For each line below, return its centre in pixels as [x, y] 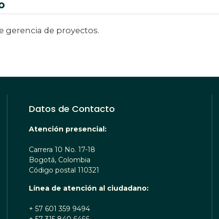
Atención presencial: [67, 129]
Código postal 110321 [64, 170]
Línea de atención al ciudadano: [89, 188]
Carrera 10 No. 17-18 [62, 150]
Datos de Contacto [72, 109]
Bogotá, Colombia [59, 160]
